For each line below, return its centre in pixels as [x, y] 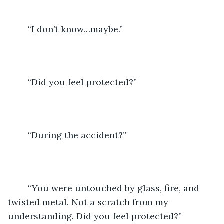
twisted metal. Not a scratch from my [89, 202]
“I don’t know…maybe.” [77, 29]
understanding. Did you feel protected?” [96, 216]
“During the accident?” [77, 135]
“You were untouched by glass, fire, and [23, 188]
